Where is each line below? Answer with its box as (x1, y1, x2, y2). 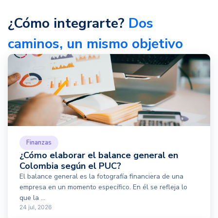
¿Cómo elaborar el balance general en (19, 149, 178, 162)
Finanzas (26, 138, 52, 147)
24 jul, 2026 (19, 203, 52, 211)
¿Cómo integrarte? (8, 14, 128, 33)
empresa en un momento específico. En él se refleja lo (19, 182, 187, 192)
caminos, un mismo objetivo (8, 35, 183, 54)
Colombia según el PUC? (19, 160, 121, 172)
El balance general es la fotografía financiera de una (19, 172, 183, 182)
